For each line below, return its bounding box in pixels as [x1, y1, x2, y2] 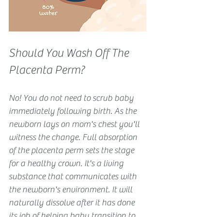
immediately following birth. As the [9, 106, 139, 116]
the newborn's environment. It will [9, 184, 134, 195]
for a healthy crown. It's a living [9, 158, 125, 169]
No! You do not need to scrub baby [9, 93, 136, 103]
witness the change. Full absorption [9, 132, 139, 142]
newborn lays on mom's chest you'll [9, 119, 141, 129]
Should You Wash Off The [9, 46, 131, 60]
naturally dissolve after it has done [9, 197, 137, 208]
